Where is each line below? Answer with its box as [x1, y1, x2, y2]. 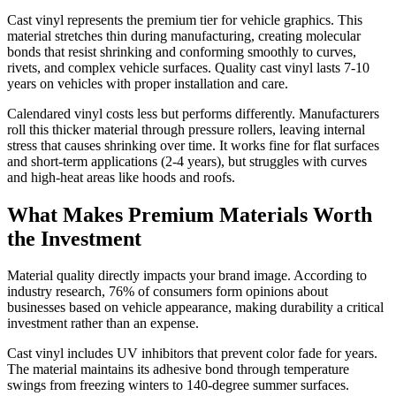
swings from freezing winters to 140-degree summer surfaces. [7, 377, 349, 393]
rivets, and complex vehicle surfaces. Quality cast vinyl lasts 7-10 [7, 59, 369, 75]
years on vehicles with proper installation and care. [7, 75, 288, 91]
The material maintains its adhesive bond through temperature [7, 362, 349, 377]
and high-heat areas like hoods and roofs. [7, 169, 235, 185]
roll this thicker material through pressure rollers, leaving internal [7, 121, 365, 137]
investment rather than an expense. [7, 316, 199, 331]
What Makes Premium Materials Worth [7, 202, 372, 226]
